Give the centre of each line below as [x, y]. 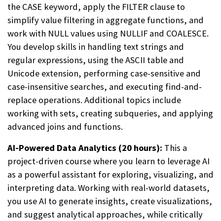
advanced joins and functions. [65, 126]
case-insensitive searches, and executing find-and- [105, 86]
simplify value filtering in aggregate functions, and [106, 20]
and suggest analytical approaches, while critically [105, 214]
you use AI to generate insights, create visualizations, [110, 201]
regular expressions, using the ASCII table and [96, 60]
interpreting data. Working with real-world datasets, [109, 187]
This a [176, 147]
